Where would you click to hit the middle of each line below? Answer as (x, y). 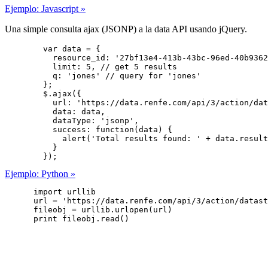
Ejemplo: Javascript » (45, 8)
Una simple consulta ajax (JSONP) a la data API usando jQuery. (126, 29)
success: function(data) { (89, 129)
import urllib (50, 191)
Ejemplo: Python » (40, 173)
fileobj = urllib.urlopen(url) (89, 209)
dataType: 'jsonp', (72, 120)
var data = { (53, 48)
